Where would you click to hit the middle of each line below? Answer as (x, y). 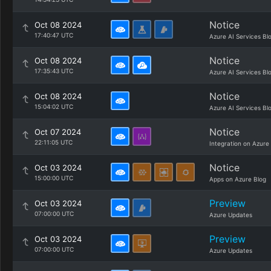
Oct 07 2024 (58, 132)
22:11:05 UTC (54, 142)
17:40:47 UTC (54, 35)
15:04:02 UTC (54, 106)
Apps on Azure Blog (238, 179)
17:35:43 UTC (54, 71)
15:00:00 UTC (54, 178)
